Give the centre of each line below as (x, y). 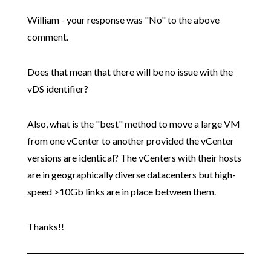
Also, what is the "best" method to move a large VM (133, 124)
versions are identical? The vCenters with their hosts (134, 158)
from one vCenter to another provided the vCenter (130, 141)
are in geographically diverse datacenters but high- (131, 175)
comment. (47, 37)
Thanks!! (45, 227)
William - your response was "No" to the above (123, 20)
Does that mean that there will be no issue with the (130, 72)
